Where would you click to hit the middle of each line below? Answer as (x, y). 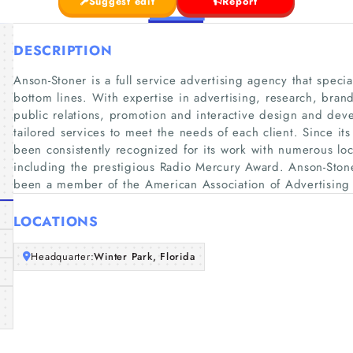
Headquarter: (63, 256)
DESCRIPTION (63, 50)
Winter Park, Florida (145, 256)
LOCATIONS (56, 221)
